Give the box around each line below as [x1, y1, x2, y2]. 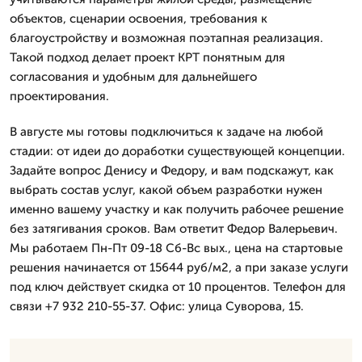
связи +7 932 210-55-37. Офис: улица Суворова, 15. [10, 298, 304, 314]
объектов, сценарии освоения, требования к [10, 11, 267, 26]
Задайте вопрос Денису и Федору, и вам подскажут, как [10, 162, 334, 178]
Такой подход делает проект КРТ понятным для [10, 49, 285, 65]
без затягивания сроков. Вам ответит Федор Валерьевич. [10, 221, 338, 236]
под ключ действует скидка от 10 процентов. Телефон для [10, 279, 346, 294]
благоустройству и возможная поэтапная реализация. [10, 30, 323, 45]
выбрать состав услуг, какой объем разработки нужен [10, 182, 322, 197]
